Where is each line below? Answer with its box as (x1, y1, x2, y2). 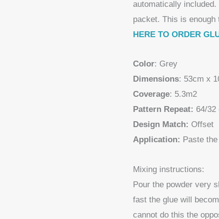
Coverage (133, 89, 170, 99)
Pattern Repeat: (133, 105, 194, 114)
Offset (189, 120, 214, 130)
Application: (133, 135, 180, 145)
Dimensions (133, 74, 179, 84)
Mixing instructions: (133, 165, 207, 174)
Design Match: (133, 120, 189, 130)
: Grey (154, 59, 177, 69)
